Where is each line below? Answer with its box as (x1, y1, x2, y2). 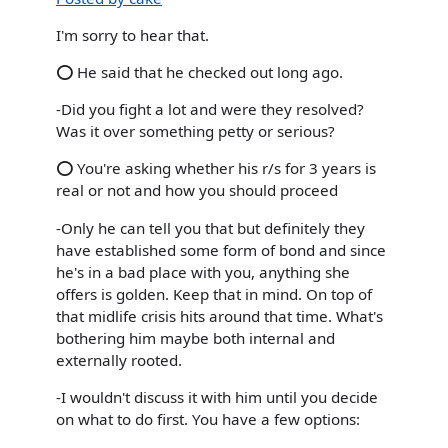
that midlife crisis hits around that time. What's (56, 305, 383, 326)
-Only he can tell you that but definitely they (56, 217, 365, 238)
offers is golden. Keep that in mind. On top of (56, 283, 372, 304)
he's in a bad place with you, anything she (56, 261, 350, 282)
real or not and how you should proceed (56, 180, 338, 201)
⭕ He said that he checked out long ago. (56, 62, 343, 82)
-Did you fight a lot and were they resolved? (56, 99, 364, 120)
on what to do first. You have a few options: (56, 408, 360, 429)
